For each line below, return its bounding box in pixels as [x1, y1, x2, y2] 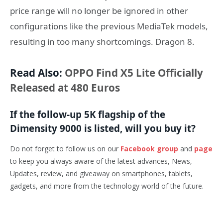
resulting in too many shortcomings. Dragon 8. [10, 36, 195, 48]
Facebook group [120, 144, 178, 154]
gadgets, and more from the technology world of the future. [10, 181, 204, 191]
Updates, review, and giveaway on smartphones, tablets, [10, 169, 193, 179]
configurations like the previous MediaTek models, [10, 20, 208, 32]
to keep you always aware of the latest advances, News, [10, 156, 192, 166]
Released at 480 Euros [10, 80, 120, 95]
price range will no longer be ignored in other [10, 5, 188, 17]
